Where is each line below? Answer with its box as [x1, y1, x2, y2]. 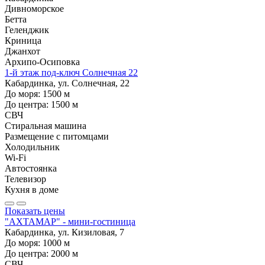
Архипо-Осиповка [5, 56, 80, 67]
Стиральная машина [5, 120, 86, 131]
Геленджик [5, 24, 49, 35]
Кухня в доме [5, 184, 59, 195]
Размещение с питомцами [5, 131, 109, 141]
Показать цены [5, 205, 65, 216]
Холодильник [5, 141, 60, 152]
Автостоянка [5, 163, 57, 173]
